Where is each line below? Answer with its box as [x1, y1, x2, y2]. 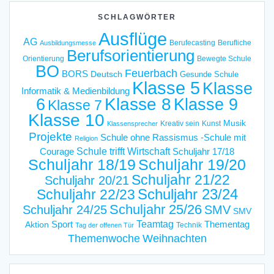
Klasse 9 [174, 94, 238, 114]
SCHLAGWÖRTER [98, 12, 176, 21]
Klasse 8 [105, 94, 171, 114]
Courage [40, 146, 74, 157]
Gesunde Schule [180, 70, 239, 79]
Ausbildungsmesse [39, 39, 96, 46]
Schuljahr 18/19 [28, 155, 136, 173]
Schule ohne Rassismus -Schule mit [100, 131, 246, 143]
